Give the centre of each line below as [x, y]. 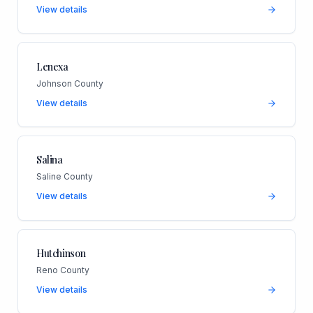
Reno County [63, 270]
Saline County [64, 177]
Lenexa [52, 66]
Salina [49, 160]
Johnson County [70, 83]
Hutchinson [61, 254]
